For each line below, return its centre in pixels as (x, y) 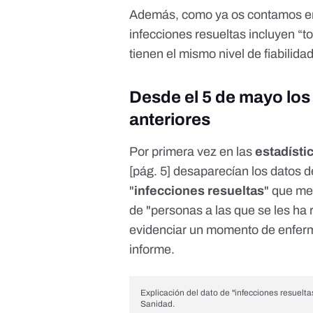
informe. (152, 250)
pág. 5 (150, 172)
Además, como (173, 15)
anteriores (170, 120)
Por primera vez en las (192, 152)
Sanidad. (158, 304)
